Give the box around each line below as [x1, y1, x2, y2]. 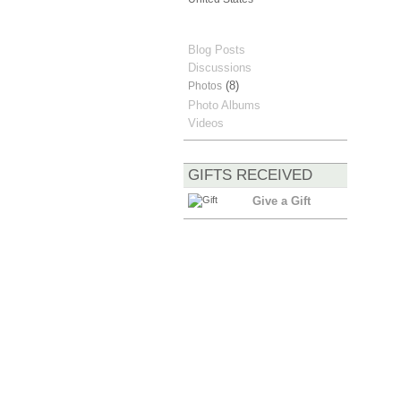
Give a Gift [252, 194, 311, 209]
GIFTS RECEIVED [187, 166, 312, 184]
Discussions [187, 61, 252, 75]
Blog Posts [187, 42, 245, 56]
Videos [187, 115, 224, 130]
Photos [187, 80, 222, 93]
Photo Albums [187, 98, 260, 112]
